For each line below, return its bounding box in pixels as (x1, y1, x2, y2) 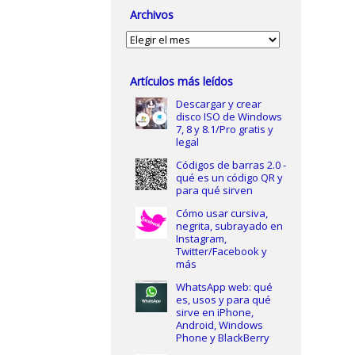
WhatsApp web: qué (175, 280, 273, 294)
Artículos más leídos (130, 74, 234, 89)
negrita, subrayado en (175, 219, 283, 233)
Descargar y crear (175, 97, 261, 111)
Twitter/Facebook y (175, 244, 267, 258)
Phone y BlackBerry (175, 330, 269, 345)
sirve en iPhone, (175, 305, 254, 319)
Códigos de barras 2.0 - (175, 158, 286, 172)
